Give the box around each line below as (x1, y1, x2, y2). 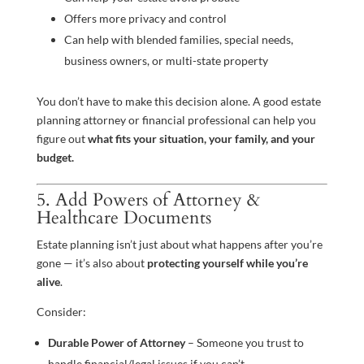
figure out (36, 132, 88, 146)
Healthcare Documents (36, 206, 211, 231)
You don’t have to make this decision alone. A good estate (36, 94, 321, 109)
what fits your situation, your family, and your (87, 132, 315, 146)
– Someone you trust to (184, 336, 304, 350)
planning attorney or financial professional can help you (36, 113, 316, 128)
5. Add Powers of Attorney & (36, 188, 260, 213)
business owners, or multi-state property (63, 54, 268, 68)
